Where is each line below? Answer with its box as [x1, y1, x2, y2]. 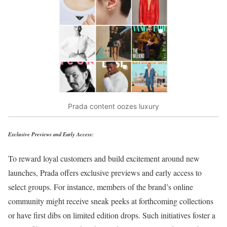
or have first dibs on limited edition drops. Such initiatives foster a [8, 210, 215, 221]
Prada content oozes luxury [68, 101, 159, 110]
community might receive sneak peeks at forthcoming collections [8, 196, 213, 207]
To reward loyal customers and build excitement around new [8, 153, 200, 164]
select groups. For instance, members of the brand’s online [8, 181, 193, 193]
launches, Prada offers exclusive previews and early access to [8, 167, 202, 178]
